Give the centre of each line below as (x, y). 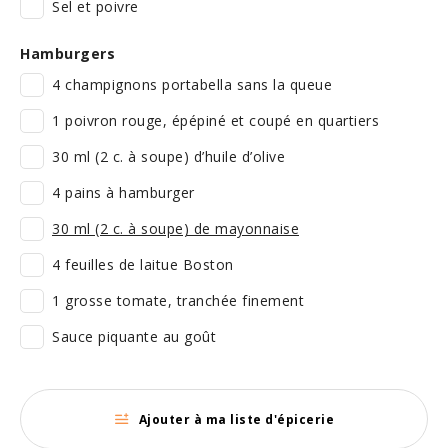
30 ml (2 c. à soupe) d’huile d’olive (168, 156)
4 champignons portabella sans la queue (192, 84)
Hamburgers (67, 53)
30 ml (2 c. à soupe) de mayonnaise (175, 228)
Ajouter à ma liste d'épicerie (236, 419)
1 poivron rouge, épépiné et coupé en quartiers (215, 120)
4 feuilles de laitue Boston (143, 264)
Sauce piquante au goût (134, 336)
